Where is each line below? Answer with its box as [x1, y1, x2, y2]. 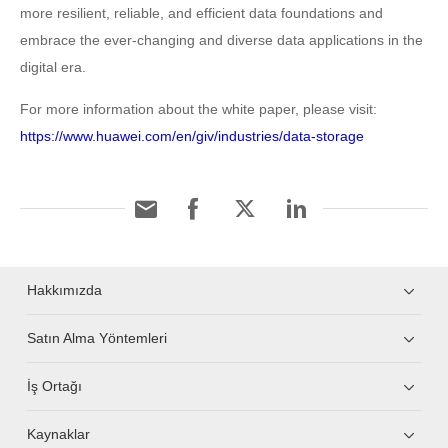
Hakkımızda [27, 282, 103, 298]
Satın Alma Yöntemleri [27, 330, 168, 346]
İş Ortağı [27, 378, 83, 394]
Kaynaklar [27, 426, 91, 442]
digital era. [20, 59, 86, 75]
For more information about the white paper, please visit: [20, 101, 377, 117]
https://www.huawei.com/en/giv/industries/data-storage [20, 128, 364, 144]
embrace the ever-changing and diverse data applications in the [20, 32, 423, 48]
